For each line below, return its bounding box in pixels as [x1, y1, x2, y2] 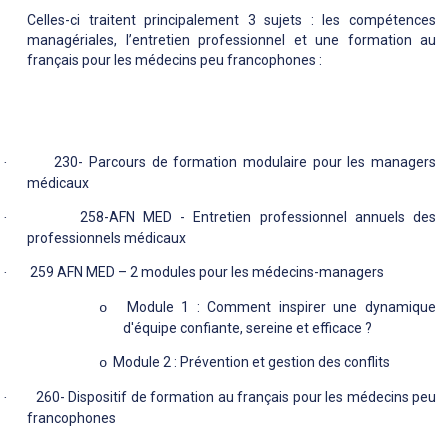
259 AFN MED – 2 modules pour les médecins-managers [30, 264, 384, 281]
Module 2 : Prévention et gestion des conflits [113, 354, 390, 371]
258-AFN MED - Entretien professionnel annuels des [79, 209, 436, 226]
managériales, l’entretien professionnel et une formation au [27, 32, 436, 49]
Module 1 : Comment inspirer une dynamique [126, 299, 437, 316]
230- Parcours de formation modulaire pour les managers [54, 154, 437, 171]
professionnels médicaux [27, 230, 186, 247]
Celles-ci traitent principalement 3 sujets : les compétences [27, 12, 436, 29]
